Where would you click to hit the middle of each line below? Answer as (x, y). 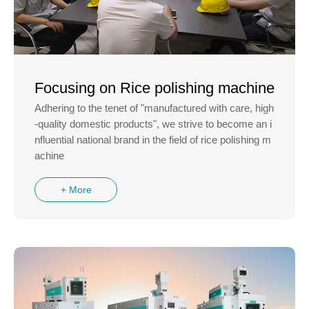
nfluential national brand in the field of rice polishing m (153, 140)
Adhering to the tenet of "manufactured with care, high (154, 108)
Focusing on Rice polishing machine (154, 88)
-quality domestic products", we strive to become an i (153, 124)
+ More (76, 189)
